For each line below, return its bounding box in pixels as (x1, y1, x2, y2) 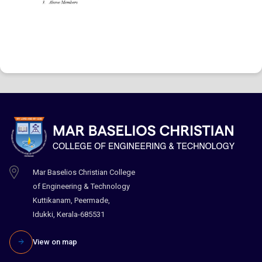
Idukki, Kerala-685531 (33, 209, 105, 219)
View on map (33, 237, 77, 246)
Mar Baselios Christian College (33, 167, 135, 177)
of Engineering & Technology (33, 181, 130, 191)
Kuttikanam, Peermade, (33, 195, 110, 205)
